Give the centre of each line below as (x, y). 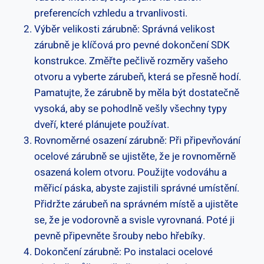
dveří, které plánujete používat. (102, 124)
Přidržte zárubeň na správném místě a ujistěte (136, 204)
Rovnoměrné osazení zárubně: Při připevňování (137, 140)
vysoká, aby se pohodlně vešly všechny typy (131, 108)
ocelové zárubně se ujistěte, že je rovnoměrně (135, 156)
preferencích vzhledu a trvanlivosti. (111, 13)
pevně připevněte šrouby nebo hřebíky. (120, 236)
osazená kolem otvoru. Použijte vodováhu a (131, 172)
